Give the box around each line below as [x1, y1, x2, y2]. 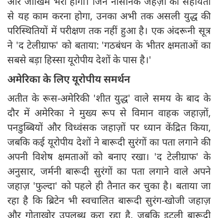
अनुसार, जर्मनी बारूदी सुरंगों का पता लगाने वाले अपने [7, 164, 211, 178]
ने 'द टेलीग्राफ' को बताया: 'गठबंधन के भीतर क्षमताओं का [7, 38, 211, 52]
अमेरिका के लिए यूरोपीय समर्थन [7, 72, 130, 86]
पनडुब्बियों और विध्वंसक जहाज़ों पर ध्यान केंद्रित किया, [7, 120, 211, 134]
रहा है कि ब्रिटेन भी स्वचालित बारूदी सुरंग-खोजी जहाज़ [7, 193, 211, 207]
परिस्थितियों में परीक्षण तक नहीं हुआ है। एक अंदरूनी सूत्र [7, 23, 211, 37]
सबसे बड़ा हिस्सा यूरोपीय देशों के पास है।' [7, 53, 151, 66]
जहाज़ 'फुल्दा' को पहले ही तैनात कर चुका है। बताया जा [7, 179, 211, 192]
